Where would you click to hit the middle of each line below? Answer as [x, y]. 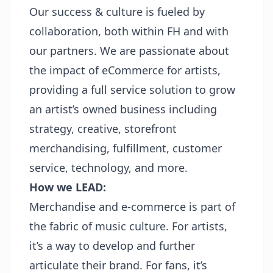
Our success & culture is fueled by [117, 12]
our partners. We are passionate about [129, 51]
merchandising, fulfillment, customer [126, 148]
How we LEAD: [68, 187]
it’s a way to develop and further [112, 246]
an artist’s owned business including [123, 109]
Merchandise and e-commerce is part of [132, 207]
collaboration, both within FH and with [129, 31]
